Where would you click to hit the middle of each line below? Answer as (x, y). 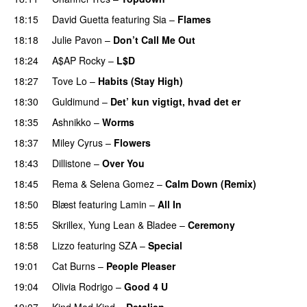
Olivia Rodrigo (83, 286)
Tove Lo (70, 81)
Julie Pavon (77, 39)
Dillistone (72, 163)
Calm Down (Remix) (211, 183)
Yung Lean (112, 224)
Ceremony (211, 224)
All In (170, 204)
